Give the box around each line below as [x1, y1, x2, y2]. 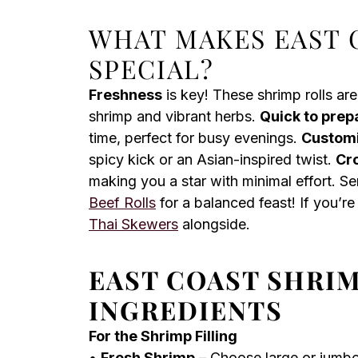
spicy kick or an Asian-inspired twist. [89, 151, 336, 168]
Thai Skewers [89, 216, 178, 233]
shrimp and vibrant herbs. [89, 108, 260, 125]
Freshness [89, 86, 162, 103]
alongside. [178, 216, 250, 233]
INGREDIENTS [89, 292, 283, 327]
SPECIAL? [89, 51, 214, 86]
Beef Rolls [89, 194, 156, 211]
